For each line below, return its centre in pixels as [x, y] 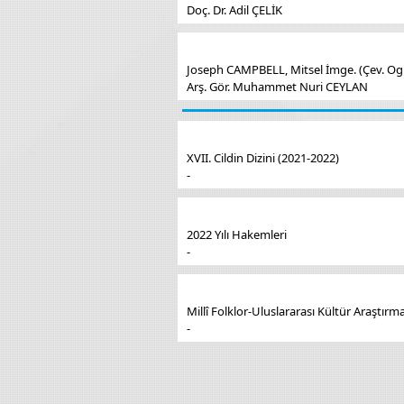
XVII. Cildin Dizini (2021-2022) [263, 158]
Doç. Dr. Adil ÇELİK [234, 10]
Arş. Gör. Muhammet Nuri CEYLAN [277, 87]
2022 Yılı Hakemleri [237, 234]
